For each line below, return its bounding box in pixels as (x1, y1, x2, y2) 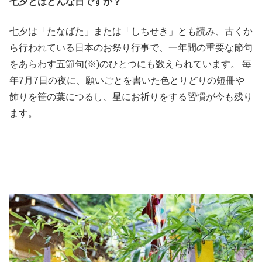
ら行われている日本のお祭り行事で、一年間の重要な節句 (9, 42, 253, 53)
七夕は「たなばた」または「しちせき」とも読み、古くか (9, 26, 253, 36)
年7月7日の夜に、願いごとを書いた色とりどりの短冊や (9, 75, 244, 85)
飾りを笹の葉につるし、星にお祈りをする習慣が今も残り (9, 91, 253, 102)
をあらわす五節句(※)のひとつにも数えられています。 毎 (9, 58, 251, 69)
